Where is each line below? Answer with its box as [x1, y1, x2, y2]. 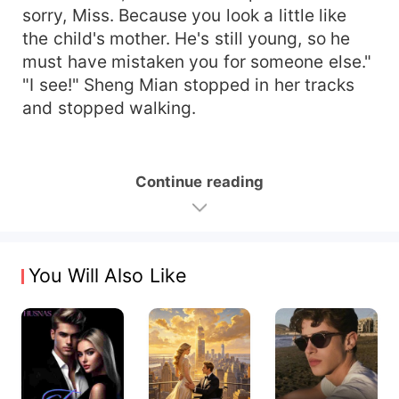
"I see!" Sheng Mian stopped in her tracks [22, 73, 355, 95]
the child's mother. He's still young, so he [22, 27, 351, 49]
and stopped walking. [22, 96, 196, 118]
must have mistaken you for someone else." [22, 50, 371, 72]
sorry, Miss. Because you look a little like [22, 4, 347, 26]
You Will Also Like [28, 263, 187, 287]
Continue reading [135, 172, 264, 191]
